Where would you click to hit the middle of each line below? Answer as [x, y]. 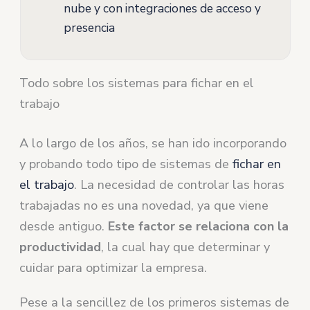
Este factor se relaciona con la [199, 226]
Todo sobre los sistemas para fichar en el [137, 83]
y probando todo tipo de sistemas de [126, 164]
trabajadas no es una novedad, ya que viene [144, 205]
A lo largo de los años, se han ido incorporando [153, 143]
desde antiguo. [64, 226]
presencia [89, 28]
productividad [61, 247]
